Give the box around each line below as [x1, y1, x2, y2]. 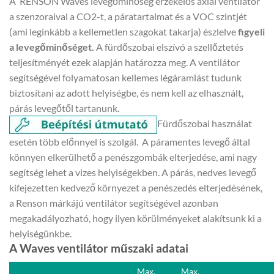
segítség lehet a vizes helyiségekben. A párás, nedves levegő [9, 166, 256, 179]
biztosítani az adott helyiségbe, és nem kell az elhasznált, [9, 87, 243, 99]
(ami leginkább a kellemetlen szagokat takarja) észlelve [9, 26, 238, 38]
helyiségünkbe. [9, 228, 72, 240]
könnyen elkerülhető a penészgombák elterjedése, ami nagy [9, 151, 257, 163]
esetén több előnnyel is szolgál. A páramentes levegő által [9, 136, 250, 148]
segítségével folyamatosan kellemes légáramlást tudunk [9, 72, 242, 84]
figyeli [238, 26, 265, 38]
